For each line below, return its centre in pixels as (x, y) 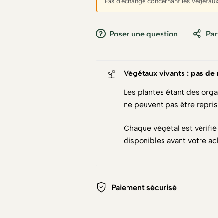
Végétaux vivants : (157, 73)
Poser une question (144, 34)
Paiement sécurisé (144, 187)
